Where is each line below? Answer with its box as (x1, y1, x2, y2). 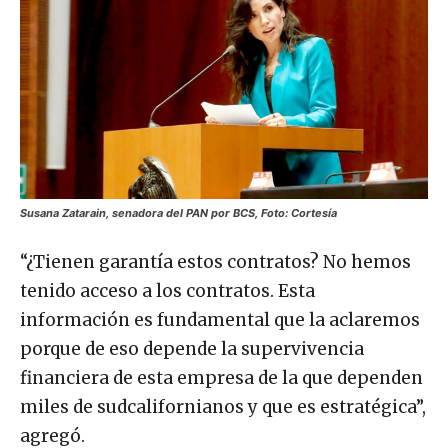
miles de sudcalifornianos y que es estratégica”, (20, 396, 426, 419)
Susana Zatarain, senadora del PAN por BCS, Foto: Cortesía (20, 206, 337, 221)
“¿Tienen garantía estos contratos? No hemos (20, 251, 411, 274)
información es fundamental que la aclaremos (20, 309, 420, 332)
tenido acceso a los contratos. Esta (20, 280, 315, 303)
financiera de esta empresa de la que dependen (20, 367, 423, 390)
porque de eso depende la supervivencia (20, 338, 364, 361)
